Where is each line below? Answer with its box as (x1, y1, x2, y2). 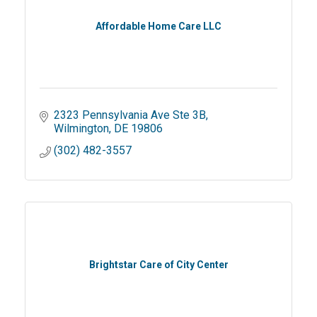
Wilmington (54, 122, 109, 135)
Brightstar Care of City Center (88, 259, 229, 270)
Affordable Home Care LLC (96, 21, 221, 32)
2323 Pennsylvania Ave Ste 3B (54, 108, 206, 122)
